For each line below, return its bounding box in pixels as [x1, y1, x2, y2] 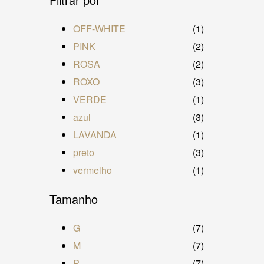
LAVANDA [72, 127, 117, 141]
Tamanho [49, 190, 98, 207]
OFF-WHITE [72, 21, 126, 35]
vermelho [72, 163, 112, 177]
